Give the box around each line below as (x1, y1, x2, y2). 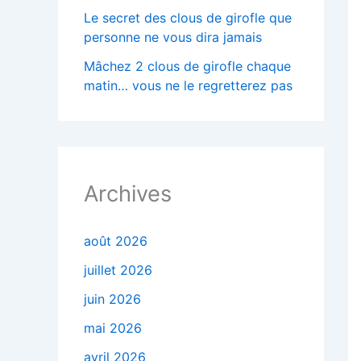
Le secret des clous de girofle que (84, 10, 292, 27)
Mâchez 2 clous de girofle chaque (84, 58, 291, 75)
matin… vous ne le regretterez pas (84, 77, 293, 94)
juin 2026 (84, 291, 141, 308)
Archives (84, 180, 172, 208)
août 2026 (84, 233, 147, 250)
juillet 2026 (84, 262, 152, 279)
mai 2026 (84, 320, 142, 337)
